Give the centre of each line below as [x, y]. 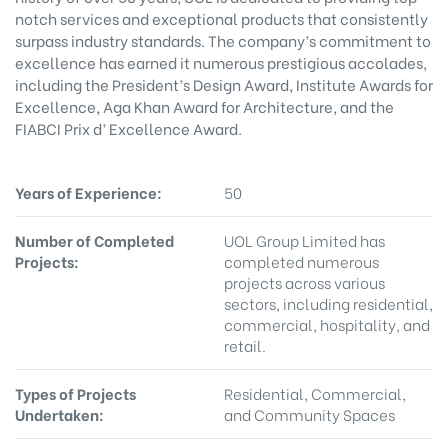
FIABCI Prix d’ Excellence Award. [128, 127]
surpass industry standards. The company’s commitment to [223, 39]
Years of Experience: [88, 191]
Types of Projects [75, 392]
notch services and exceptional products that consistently [221, 17]
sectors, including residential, [328, 302]
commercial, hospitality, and [327, 323]
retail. [245, 344]
